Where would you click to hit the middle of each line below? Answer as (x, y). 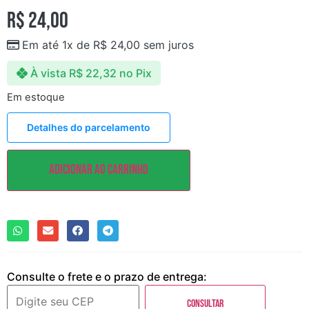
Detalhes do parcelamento (89, 128)
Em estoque (36, 97)
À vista (48, 73)
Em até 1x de (58, 44)
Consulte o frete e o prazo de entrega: (107, 277)
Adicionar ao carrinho (99, 170)
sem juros (167, 44)
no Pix (135, 73)
